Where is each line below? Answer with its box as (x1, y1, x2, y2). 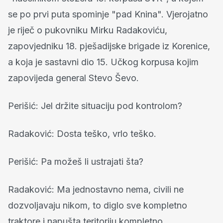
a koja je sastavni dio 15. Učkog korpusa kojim (8, 56, 199, 67)
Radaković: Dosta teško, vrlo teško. (8, 128, 156, 139)
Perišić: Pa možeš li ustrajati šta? (8, 156, 143, 167)
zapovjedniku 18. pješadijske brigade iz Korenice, (8, 40, 210, 51)
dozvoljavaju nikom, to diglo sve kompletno (8, 200, 187, 211)
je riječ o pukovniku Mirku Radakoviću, (8, 24, 167, 35)
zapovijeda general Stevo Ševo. (8, 72, 139, 83)
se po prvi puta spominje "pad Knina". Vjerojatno (8, 8, 208, 19)
